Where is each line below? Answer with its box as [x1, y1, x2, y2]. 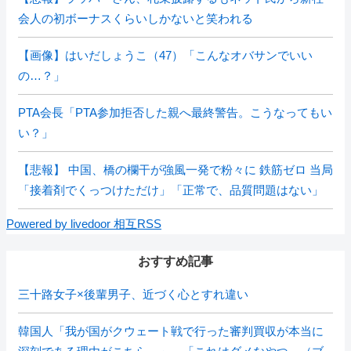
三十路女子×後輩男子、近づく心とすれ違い [18, 288, 248, 301]
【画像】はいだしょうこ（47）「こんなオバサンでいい [18, 49, 313, 62]
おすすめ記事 [138, 255, 213, 268]
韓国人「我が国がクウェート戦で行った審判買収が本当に [18, 324, 324, 338]
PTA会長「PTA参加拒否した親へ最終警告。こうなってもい [18, 106, 332, 119]
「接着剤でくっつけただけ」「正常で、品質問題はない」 [18, 183, 324, 197]
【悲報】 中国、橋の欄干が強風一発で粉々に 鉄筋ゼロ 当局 [18, 163, 333, 176]
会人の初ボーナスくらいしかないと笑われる [18, 12, 253, 25]
